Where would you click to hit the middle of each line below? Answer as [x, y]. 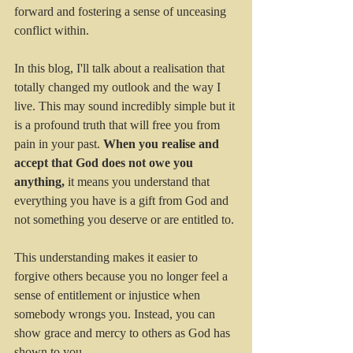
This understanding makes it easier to [108, 258]
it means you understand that [140, 182]
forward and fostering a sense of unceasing [122, 12]
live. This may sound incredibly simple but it [126, 106]
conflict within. [53, 31]
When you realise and [163, 144]
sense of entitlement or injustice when [109, 295]
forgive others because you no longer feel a [123, 277]
